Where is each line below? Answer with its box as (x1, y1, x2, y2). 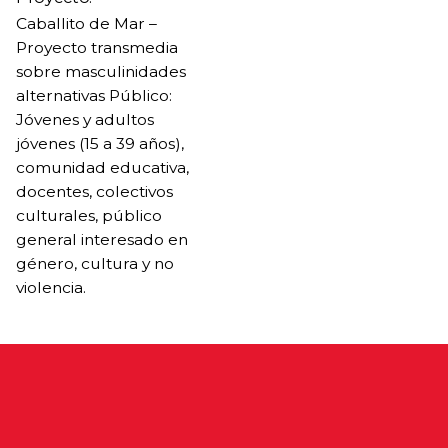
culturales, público (16, 205, 162, 225)
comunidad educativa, (16, 157, 189, 177)
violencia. (16, 277, 86, 297)
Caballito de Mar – (16, 13, 157, 33)
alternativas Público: (16, 85, 172, 105)
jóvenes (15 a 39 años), (16, 133, 184, 153)
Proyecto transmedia (16, 37, 178, 57)
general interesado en (16, 229, 188, 249)
